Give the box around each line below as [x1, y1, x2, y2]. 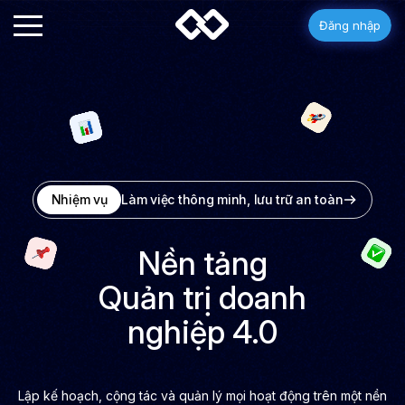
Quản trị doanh [99, 278, 306, 316]
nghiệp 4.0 [127, 313, 278, 351]
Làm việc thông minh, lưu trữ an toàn [121, 192, 344, 207]
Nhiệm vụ [51, 192, 108, 207]
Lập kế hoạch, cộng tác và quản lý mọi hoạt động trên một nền [18, 388, 387, 403]
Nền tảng [137, 244, 268, 282]
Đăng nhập [319, 18, 381, 33]
